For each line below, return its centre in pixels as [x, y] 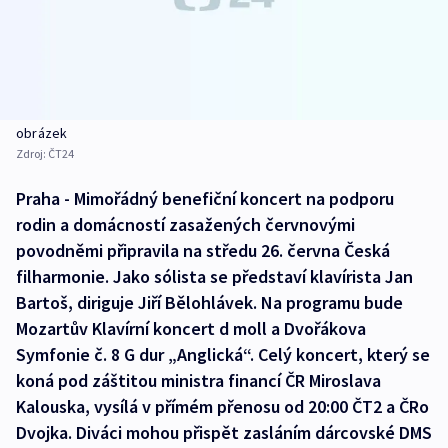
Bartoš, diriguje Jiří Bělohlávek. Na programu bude [209, 303]
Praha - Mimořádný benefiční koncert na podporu [205, 199]
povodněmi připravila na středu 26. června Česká [203, 251]
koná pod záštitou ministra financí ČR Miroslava [198, 381]
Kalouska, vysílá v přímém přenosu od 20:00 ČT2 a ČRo [222, 407]
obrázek [42, 133]
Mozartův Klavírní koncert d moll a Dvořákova [191, 329]
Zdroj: [32, 154]
